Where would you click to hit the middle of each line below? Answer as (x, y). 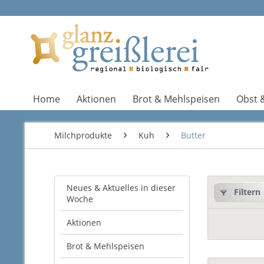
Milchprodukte (83, 135)
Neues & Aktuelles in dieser (121, 188)
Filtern (246, 192)
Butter (193, 135)
